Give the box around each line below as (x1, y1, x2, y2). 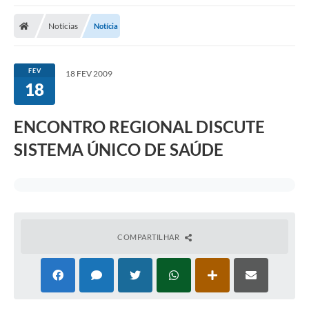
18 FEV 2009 (66, 68, 112, 79)
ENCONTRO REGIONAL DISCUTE (14, 116, 265, 137)
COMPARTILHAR (117, 232, 181, 241)
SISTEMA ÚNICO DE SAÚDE (14, 139, 223, 159)
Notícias (48, 20, 78, 31)
